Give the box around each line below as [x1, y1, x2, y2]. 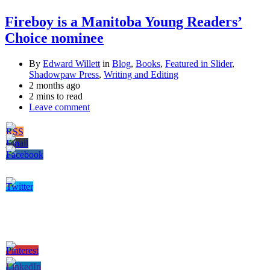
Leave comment [29, 102, 90, 113]
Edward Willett [43, 58, 100, 69]
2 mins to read [29, 91, 83, 102]
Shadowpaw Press [29, 69, 99, 80]
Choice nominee [5, 30, 104, 46]
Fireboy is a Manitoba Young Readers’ [5, 14, 242, 30]
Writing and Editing [104, 69, 178, 80]
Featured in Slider [165, 58, 232, 69]
